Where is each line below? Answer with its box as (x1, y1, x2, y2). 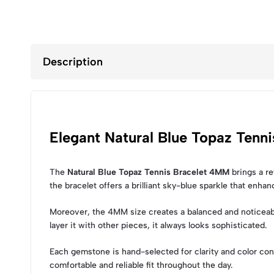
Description (43, 55, 103, 69)
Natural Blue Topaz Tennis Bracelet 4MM (67, 167, 229, 178)
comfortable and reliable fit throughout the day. (50, 260, 232, 271)
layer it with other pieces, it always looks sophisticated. (50, 220, 267, 231)
